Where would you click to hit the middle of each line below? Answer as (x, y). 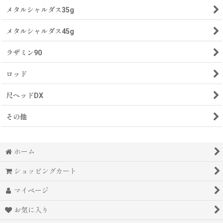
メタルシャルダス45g (40, 31)
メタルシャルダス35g (40, 10)
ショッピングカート (46, 171)
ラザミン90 (24, 53)
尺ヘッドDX (25, 96)
